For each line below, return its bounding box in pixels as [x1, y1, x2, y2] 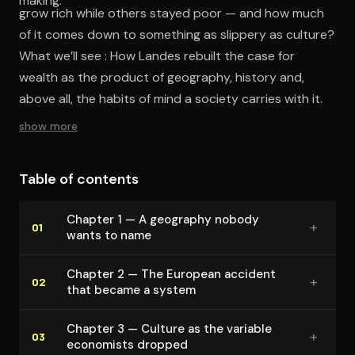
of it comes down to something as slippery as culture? [19, 25, 334, 43]
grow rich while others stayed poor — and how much [19, 4, 324, 21]
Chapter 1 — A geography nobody [67, 211, 259, 227]
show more [19, 118, 78, 133]
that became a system [67, 281, 196, 298]
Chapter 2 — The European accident [67, 265, 276, 282]
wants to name [67, 227, 151, 243]
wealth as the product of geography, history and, [19, 68, 304, 86]
